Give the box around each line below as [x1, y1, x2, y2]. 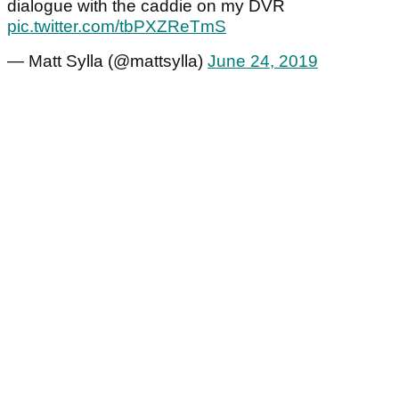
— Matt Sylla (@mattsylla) [7, 52, 208, 71]
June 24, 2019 [208, 52, 318, 71]
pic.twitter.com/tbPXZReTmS [7, 17, 226, 37]
